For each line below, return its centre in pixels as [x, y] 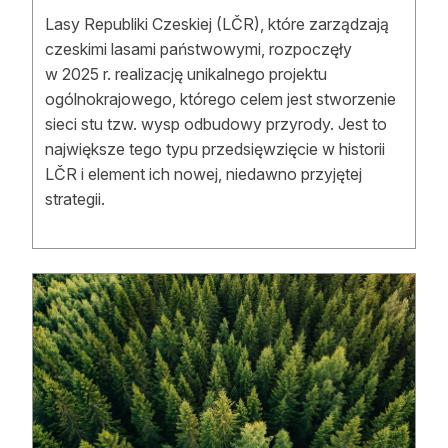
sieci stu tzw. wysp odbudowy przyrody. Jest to [216, 123]
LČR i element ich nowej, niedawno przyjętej [203, 173]
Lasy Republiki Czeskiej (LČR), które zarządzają [217, 23]
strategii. [75, 198]
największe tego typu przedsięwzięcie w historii [215, 148]
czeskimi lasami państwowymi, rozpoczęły [198, 48]
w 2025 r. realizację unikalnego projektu [186, 73]
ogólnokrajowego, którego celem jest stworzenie [220, 98]
